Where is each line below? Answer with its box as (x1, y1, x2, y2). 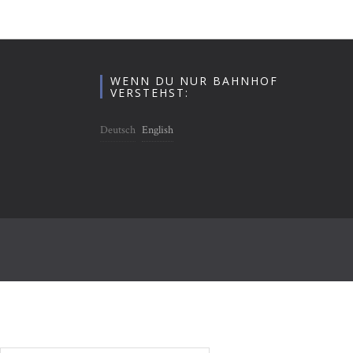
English (142, 122, 173, 137)
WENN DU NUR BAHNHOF (110, 72, 278, 88)
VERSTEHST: (110, 84, 189, 100)
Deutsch (100, 122, 136, 137)
